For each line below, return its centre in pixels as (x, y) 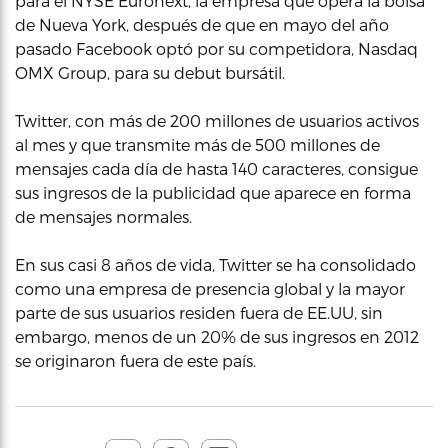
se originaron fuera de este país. (135, 360)
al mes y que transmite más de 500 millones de (197, 144)
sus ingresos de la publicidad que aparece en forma (213, 192)
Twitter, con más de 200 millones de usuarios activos (217, 120)
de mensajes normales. (103, 216)
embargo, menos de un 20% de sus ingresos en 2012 (217, 336)
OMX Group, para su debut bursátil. (150, 72)
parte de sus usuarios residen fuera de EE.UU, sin (199, 312)
